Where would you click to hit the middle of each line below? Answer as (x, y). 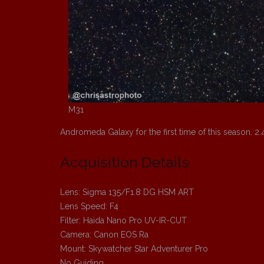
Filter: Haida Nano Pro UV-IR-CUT (123, 221)
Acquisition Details (125, 162)
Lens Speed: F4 (89, 207)
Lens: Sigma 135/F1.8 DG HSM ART (127, 192)
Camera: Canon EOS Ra (104, 235)
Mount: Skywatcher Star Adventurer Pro (134, 249)
